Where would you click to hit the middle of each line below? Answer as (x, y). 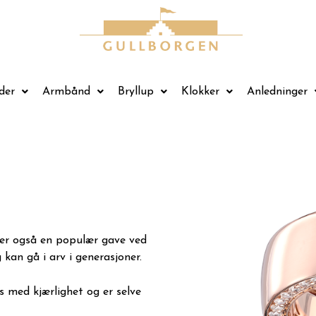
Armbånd (66, 91)
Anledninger (277, 91)
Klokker (200, 91)
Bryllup (136, 91)
